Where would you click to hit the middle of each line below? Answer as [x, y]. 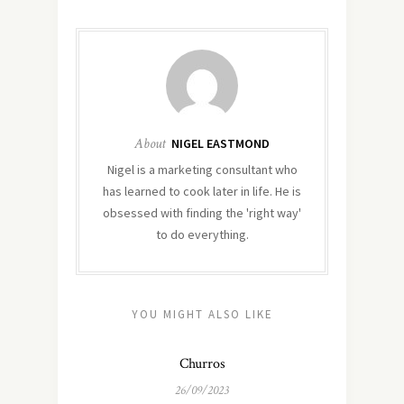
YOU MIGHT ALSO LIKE [202, 314]
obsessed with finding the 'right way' [202, 213]
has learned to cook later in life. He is [202, 191]
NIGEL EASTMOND [220, 143]
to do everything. [202, 234]
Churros [202, 364]
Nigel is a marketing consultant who [202, 170]
